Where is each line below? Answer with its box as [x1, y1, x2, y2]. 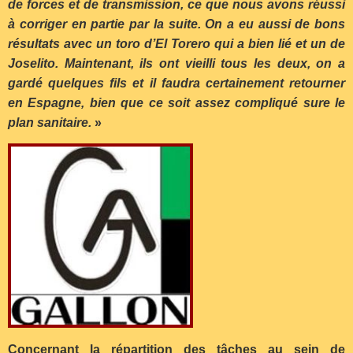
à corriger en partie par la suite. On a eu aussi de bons [8, 17, 345, 31]
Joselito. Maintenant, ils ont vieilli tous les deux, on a [8, 56, 345, 70]
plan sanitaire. [8, 115, 91, 129]
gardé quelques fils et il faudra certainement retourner [8, 76, 345, 90]
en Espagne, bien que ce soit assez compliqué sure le [8, 95, 345, 110]
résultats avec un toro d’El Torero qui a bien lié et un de [8, 36, 345, 50]
